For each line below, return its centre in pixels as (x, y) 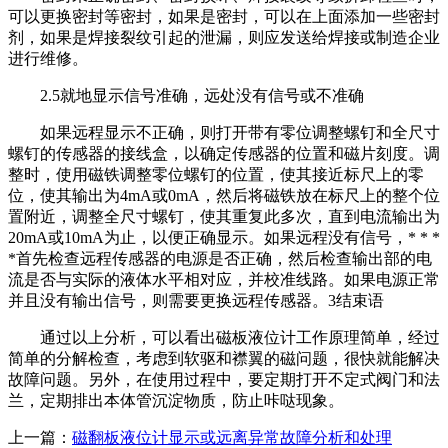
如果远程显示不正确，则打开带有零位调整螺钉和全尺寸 (224, 132)
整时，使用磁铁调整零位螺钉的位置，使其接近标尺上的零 (216, 174)
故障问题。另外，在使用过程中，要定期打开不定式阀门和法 (224, 379)
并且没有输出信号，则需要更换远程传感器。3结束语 (196, 300)
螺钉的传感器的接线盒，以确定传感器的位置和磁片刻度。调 (224, 153)
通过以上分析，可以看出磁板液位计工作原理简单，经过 (224, 337)
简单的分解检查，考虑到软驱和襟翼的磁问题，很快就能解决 (224, 358)
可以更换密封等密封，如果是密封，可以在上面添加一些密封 (224, 16)
